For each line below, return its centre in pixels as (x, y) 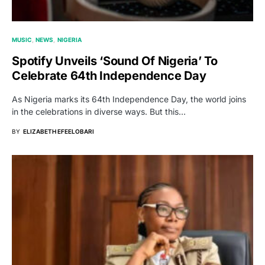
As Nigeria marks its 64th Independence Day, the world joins (129, 99)
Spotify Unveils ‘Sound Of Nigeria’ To (115, 61)
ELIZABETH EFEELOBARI (59, 131)
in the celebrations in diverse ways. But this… (99, 112)
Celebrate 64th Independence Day (109, 76)
